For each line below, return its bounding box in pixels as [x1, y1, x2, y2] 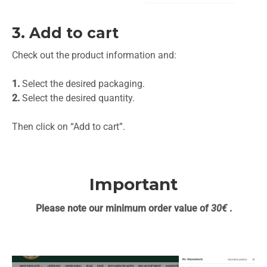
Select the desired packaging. [20, 77, 145, 89]
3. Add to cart [12, 23, 119, 42]
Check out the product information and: [12, 49, 176, 61]
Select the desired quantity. [20, 92, 135, 104]
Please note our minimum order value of [35, 202, 209, 214]
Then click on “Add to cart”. [12, 120, 125, 132]
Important [89, 173, 178, 194]
